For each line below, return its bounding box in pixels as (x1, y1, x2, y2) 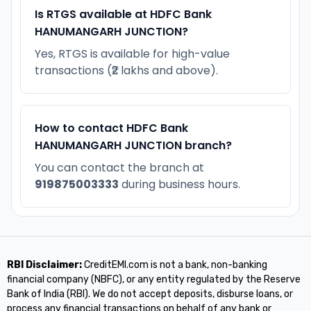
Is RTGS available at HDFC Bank (35, 6, 212, 22)
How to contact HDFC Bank (35, 119, 188, 136)
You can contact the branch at (35, 159, 204, 176)
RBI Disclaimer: (7, 258, 82, 271)
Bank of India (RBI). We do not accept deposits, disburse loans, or (7, 287, 293, 300)
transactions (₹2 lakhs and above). (35, 62, 218, 78)
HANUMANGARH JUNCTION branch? (35, 137, 232, 153)
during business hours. (119, 176, 240, 192)
